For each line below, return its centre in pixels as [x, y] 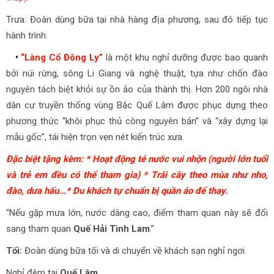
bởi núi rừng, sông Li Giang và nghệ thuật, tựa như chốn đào [137, 73]
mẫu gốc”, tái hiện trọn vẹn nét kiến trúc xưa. [95, 137]
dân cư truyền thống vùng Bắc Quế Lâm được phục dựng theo [137, 105]
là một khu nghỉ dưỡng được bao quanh [186, 57]
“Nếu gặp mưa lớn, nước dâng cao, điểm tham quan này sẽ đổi [137, 213]
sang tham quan [40, 229]
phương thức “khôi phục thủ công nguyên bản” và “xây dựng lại [137, 121]
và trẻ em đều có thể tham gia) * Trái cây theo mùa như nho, [137, 175]
